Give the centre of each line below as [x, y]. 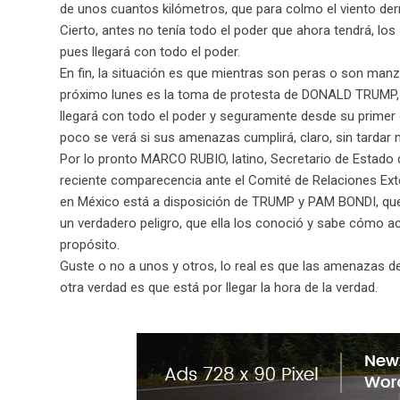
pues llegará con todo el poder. [150, 51]
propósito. [90, 244]
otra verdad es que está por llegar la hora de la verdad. [219, 287]
